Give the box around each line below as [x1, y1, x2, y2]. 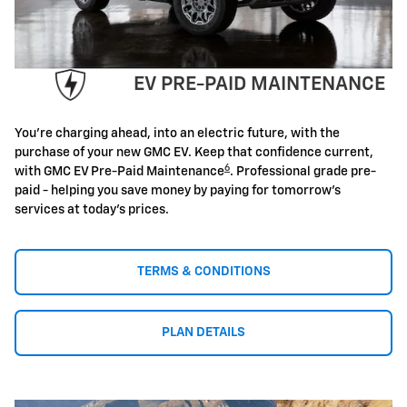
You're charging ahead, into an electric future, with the [15, 127, 340, 140]
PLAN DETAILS [162, 326, 245, 339]
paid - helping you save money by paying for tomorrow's [15, 184, 341, 197]
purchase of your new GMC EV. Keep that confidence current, [15, 146, 373, 159]
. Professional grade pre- [230, 165, 376, 178]
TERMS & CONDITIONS [136, 265, 271, 278]
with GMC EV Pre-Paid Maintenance [15, 165, 224, 178]
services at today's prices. [15, 203, 169, 216]
